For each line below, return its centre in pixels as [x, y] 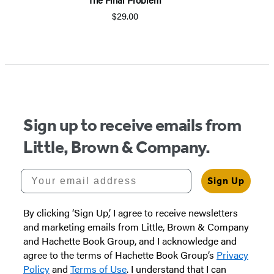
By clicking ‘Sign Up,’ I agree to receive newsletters [131, 213]
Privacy [232, 255]
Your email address [76, 174]
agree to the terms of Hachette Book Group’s [120, 255]
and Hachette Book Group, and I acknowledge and [130, 241]
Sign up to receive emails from [132, 125]
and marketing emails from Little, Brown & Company [136, 227]
